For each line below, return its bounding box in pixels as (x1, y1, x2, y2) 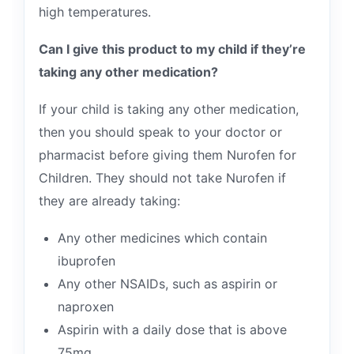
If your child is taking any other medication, (39, 101, 299, 117)
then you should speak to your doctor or (39, 124, 282, 140)
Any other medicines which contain (58, 230, 267, 246)
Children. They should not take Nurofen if (39, 170, 286, 186)
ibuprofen (58, 253, 115, 269)
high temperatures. (39, 4, 151, 20)
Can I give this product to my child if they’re (39, 41, 306, 57)
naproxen (58, 299, 114, 314)
